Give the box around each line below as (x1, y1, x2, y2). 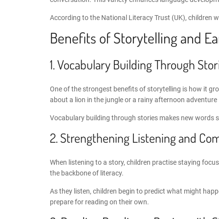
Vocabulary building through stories (50, 113, 158, 122)
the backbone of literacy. (50, 169, 124, 177)
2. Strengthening (50, 129, 132, 146)
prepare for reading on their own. (50, 197, 149, 206)
